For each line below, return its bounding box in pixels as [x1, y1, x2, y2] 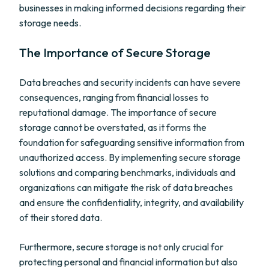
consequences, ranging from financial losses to [19, 91, 209, 103]
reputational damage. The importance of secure [19, 106, 217, 118]
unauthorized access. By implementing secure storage [19, 151, 241, 163]
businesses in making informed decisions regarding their [19, 2, 246, 14]
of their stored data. [19, 211, 102, 223]
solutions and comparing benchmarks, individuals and [19, 166, 235, 178]
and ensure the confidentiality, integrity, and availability [19, 196, 244, 208]
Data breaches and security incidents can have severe [19, 76, 241, 88]
